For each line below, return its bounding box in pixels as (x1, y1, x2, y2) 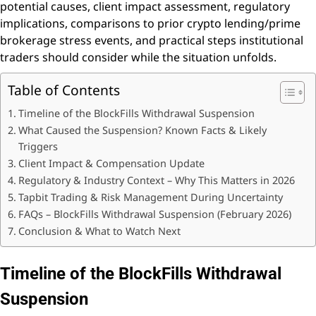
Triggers (18, 139, 58, 153)
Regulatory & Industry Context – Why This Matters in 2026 (18, 173, 295, 187)
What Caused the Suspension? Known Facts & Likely (18, 123, 267, 137)
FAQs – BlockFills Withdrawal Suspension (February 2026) (18, 207, 291, 221)
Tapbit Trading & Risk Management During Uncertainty (18, 190, 283, 204)
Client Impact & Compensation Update (18, 156, 205, 170)
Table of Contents (8, 80, 120, 99)
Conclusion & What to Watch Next (18, 224, 181, 238)
